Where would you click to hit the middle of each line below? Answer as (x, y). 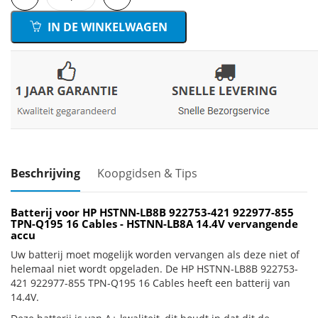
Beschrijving (45, 173)
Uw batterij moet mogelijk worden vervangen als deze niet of (155, 254)
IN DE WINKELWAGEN (106, 27)
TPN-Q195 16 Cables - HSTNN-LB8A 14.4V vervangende (154, 224)
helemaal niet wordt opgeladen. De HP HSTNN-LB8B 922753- (154, 269)
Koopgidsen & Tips (147, 173)
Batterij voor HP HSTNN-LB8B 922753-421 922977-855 (152, 212)
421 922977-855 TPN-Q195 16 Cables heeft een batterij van (150, 283)
